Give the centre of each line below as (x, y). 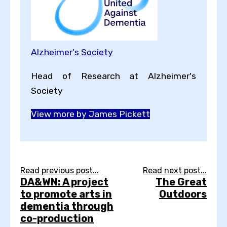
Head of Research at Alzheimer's (113, 76)
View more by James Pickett (90, 114)
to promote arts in (66, 194)
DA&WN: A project (64, 182)
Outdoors (183, 194)
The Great (181, 182)
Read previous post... (60, 170)
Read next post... (175, 170)
